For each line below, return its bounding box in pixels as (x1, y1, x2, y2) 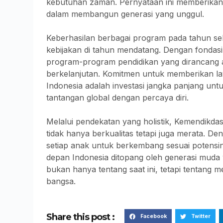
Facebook (140, 213, 167, 220)
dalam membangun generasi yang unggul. (46, 8, 205, 19)
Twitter (191, 213, 211, 220)
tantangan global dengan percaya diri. (46, 92, 189, 103)
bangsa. (46, 176, 76, 186)
